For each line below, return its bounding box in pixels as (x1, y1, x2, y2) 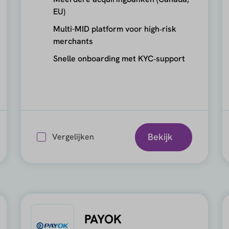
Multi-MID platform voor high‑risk (53, 24, 177, 34)
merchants (53, 36, 94, 47)
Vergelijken (52, 131, 95, 142)
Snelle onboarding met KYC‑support (53, 53, 186, 64)
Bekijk (148, 131, 173, 143)
